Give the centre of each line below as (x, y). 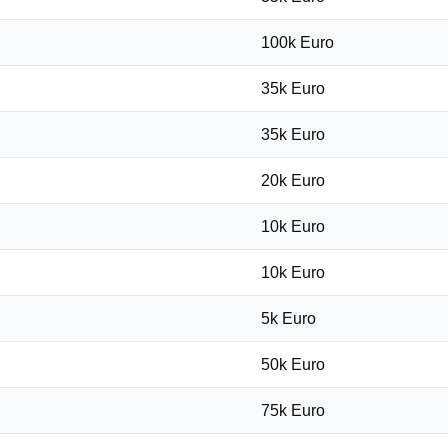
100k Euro (297, 42)
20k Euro (293, 180)
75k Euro (293, 410)
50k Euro (293, 364)
